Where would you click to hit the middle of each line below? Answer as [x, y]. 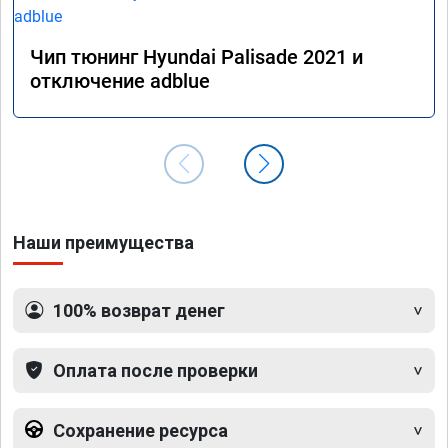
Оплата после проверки [155, 370]
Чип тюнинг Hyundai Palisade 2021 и [196, 56]
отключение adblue [120, 80]
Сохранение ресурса [140, 430]
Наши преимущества [103, 242]
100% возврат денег [139, 310]
